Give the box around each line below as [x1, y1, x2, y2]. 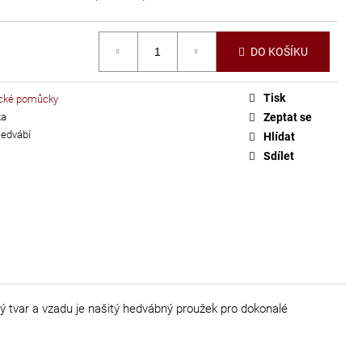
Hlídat [263, 129, 295, 143]
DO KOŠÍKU [250, 44, 308, 58]
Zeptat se [263, 110, 312, 124]
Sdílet [263, 149, 294, 162]
